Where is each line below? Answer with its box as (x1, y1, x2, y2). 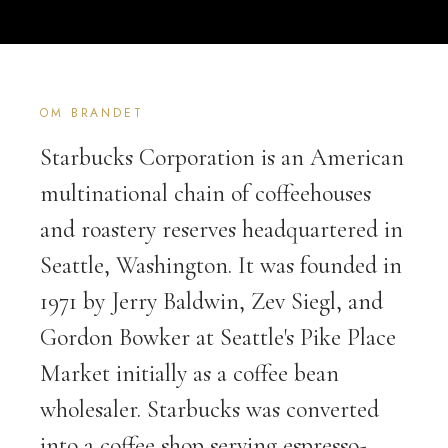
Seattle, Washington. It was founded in (40, 251, 402, 280)
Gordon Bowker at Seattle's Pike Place (40, 323, 396, 352)
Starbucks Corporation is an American (40, 143, 404, 172)
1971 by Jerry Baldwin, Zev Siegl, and (40, 287, 383, 316)
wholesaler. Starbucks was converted (40, 395, 379, 424)
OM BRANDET (40, 104, 144, 122)
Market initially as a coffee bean (40, 359, 339, 388)
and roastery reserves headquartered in (40, 215, 403, 244)
